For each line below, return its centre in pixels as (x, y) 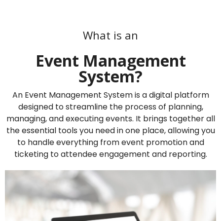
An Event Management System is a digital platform (110, 95)
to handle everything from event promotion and (110, 143)
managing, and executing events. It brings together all (110, 119)
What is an (110, 35)
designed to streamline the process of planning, (110, 107)
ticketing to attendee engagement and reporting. (110, 154)
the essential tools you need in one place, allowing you (110, 131)
